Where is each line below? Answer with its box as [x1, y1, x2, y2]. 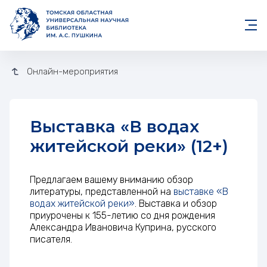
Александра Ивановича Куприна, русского [30, 222, 216, 234]
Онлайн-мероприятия [33, 66, 119, 77]
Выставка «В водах [30, 116, 42, 137]
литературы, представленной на [30, 186, 173, 198]
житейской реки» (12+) [30, 136, 228, 157]
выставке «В [173, 186, 228, 198]
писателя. [30, 234, 72, 246]
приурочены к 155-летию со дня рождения [30, 210, 215, 222]
